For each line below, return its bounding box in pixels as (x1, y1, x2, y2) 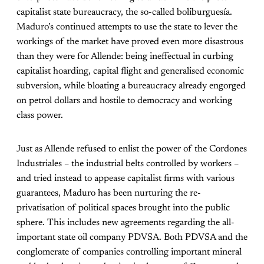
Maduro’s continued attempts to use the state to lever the (16, 22, 237, 32)
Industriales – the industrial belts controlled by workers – (16, 159, 239, 169)
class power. (16, 111, 63, 121)
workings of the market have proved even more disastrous (16, 37, 243, 47)
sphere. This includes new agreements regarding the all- (16, 218, 235, 228)
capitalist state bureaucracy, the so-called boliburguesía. (16, 8, 232, 18)
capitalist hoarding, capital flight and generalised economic (16, 67, 244, 77)
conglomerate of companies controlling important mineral (16, 247, 242, 258)
